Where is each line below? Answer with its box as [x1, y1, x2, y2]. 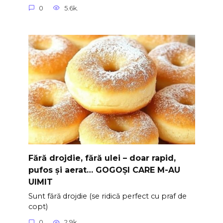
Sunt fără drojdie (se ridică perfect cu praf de [28, 191, 187, 201]
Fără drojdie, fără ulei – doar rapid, [28, 153, 176, 163]
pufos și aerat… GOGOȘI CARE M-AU [28, 165, 180, 175]
